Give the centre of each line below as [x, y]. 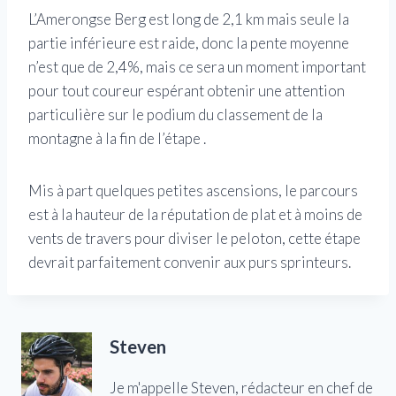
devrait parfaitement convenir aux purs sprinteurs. [190, 262]
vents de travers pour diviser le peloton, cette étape [194, 238]
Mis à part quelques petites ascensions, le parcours [193, 190]
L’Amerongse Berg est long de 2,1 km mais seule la [189, 19]
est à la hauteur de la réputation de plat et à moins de [195, 214]
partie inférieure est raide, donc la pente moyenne [189, 42]
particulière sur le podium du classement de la [175, 114]
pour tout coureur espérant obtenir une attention [187, 90]
